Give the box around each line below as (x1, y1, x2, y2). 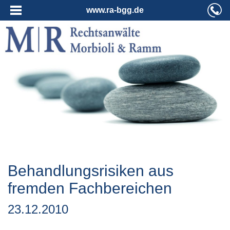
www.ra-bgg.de (86, 6, 144, 14)
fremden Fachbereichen (8, 179, 172, 197)
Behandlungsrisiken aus (8, 162, 174, 179)
